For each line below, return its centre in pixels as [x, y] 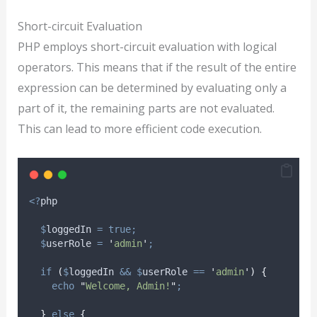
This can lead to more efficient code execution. [139, 129]
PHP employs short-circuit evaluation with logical [147, 47]
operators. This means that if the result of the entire [157, 68]
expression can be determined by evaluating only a [152, 88]
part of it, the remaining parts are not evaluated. [146, 109]
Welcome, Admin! [128, 286]
